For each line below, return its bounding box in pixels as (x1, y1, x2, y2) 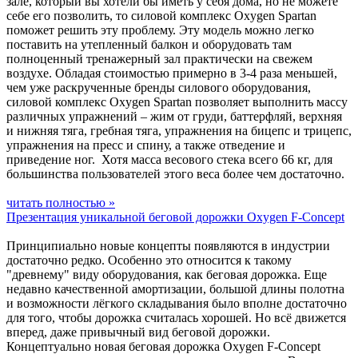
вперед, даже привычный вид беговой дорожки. (6, 324, 270, 339)
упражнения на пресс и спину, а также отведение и (6, 137, 285, 152)
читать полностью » (6, 195, 115, 209)
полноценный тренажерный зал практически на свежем (6, 51, 312, 66)
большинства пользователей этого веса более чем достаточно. (6, 166, 348, 181)
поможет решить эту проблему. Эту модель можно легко (6, 22, 314, 37)
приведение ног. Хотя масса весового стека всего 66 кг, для (6, 152, 332, 166)
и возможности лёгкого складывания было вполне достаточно (6, 296, 347, 310)
